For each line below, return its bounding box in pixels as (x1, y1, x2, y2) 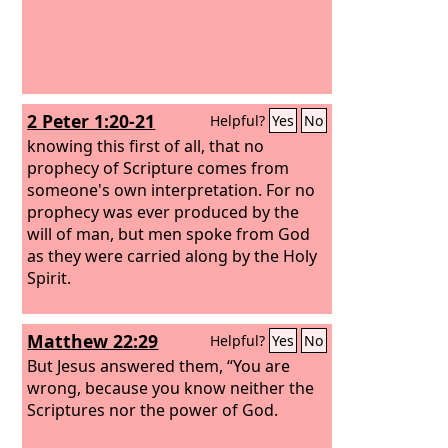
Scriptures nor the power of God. (27, 398, 279, 421)
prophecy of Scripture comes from (27, 156, 290, 179)
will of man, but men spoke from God (27, 222, 311, 245)
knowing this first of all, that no (27, 134, 265, 157)
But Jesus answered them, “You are (27, 354, 291, 377)
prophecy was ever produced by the (27, 200, 300, 223)
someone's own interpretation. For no (27, 178, 316, 201)
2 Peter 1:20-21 (27, 109, 156, 133)
